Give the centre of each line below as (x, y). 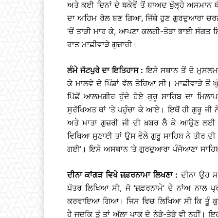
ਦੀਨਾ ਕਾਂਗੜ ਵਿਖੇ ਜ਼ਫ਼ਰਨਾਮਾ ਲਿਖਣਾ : (123, 174)
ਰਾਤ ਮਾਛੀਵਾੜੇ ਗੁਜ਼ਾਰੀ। (102, 44)
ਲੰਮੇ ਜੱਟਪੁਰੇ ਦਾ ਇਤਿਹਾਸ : (105, 70)
